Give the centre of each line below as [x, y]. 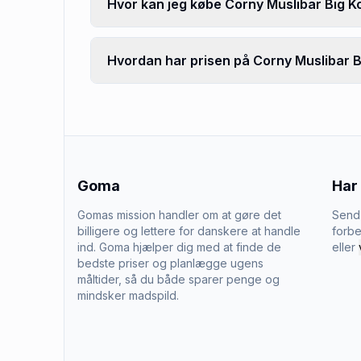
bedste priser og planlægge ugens [170, 263]
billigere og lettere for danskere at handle [189, 231]
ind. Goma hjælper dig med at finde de [179, 247]
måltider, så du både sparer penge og [178, 279]
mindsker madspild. [128, 295]
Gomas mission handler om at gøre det [179, 215]
